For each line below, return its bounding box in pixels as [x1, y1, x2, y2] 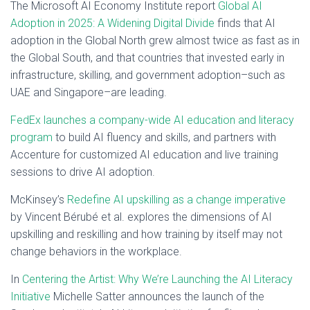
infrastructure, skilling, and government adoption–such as [10, 69, 285, 82]
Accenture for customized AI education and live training [10, 148, 278, 161]
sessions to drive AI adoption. [10, 165, 155, 179]
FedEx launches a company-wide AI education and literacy [10, 113, 294, 127]
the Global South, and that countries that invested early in [10, 51, 284, 64]
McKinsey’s [10, 193, 67, 206]
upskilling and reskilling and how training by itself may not [10, 228, 282, 241]
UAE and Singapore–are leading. [10, 86, 170, 99]
